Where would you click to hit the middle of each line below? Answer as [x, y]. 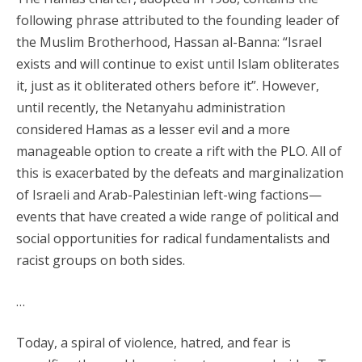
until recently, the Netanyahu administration [151, 107]
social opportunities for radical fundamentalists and [173, 238]
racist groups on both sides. [101, 260]
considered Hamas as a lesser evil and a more [153, 129]
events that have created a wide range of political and [177, 217]
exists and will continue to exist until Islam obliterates [178, 64]
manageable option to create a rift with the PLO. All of [179, 151]
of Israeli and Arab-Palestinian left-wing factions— [169, 195]
